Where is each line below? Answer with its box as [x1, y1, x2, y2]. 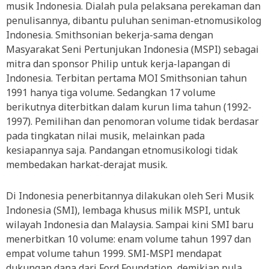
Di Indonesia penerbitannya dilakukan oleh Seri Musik [6, 189, 254, 202]
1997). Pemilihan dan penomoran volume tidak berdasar [6, 115, 259, 128]
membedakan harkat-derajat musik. [6, 158, 168, 171]
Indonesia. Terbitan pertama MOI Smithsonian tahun [6, 71, 247, 85]
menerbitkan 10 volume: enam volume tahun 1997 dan [6, 232, 251, 246]
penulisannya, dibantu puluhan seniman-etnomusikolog [6, 14, 261, 27]
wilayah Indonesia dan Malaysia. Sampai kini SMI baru [6, 218, 253, 231]
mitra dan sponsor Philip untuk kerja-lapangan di [6, 57, 231, 70]
